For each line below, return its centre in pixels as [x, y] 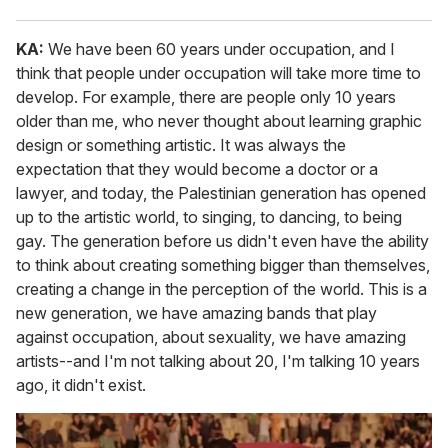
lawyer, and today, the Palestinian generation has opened [221, 192]
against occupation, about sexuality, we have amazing [211, 336]
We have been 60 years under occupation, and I [219, 48]
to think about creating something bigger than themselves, [223, 264]
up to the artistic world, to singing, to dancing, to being [209, 216]
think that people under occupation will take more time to [218, 72]
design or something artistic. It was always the [181, 144]
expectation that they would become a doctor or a [197, 168]
